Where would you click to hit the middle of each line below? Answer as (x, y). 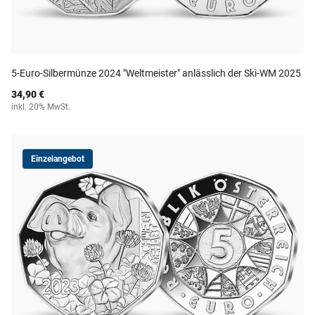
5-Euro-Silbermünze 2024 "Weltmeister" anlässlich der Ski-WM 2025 (156, 73)
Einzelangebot (58, 159)
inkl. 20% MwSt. (41, 107)
